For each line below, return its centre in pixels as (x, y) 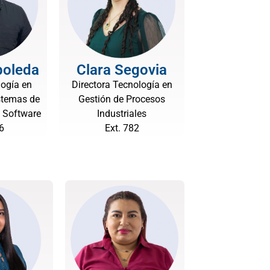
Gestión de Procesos (122, 99)
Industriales (122, 114)
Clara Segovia (122, 70)
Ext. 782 (122, 128)
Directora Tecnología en (122, 85)
